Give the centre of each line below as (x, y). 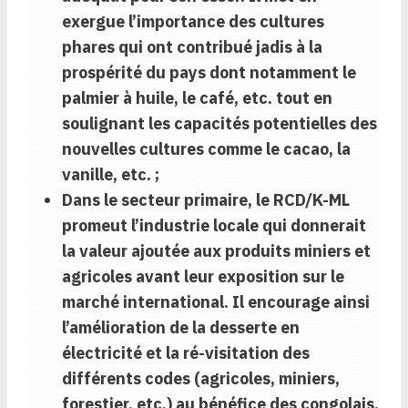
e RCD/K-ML (305, 200)
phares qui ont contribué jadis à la (192, 47)
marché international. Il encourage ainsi (216, 302)
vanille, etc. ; (111, 175)
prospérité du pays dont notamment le (209, 73)
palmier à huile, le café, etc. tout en (197, 98)
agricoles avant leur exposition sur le (203, 277)
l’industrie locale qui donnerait (249, 226)
